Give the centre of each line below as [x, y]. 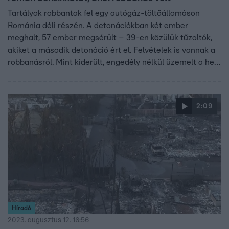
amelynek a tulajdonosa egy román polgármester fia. [106, 74]
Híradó [21, 208]
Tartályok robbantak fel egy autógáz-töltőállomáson [104, 13]
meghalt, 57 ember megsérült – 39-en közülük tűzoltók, [110, 38]
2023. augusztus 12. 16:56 [48, 220]
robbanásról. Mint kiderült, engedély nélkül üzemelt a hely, [114, 62]
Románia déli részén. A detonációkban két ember [98, 25]
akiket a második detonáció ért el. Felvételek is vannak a [111, 50]
